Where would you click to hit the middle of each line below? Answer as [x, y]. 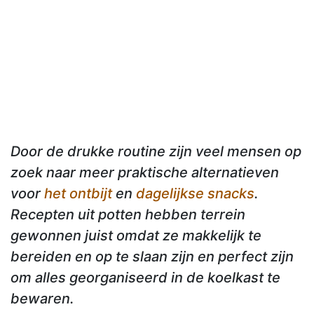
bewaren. [42, 299]
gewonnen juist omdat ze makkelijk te [136, 236]
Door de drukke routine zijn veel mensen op [156, 152]
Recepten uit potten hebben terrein [128, 215]
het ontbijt [78, 194]
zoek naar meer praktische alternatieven [145, 173]
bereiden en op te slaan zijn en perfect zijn [152, 257]
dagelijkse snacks [195, 194]
